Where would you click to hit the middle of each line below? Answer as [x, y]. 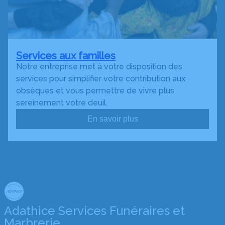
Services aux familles [66, 56]
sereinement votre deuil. [62, 103]
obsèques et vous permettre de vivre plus [95, 91]
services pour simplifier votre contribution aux [101, 79]
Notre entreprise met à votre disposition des [99, 67]
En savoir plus [113, 119]
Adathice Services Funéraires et [94, 211]
